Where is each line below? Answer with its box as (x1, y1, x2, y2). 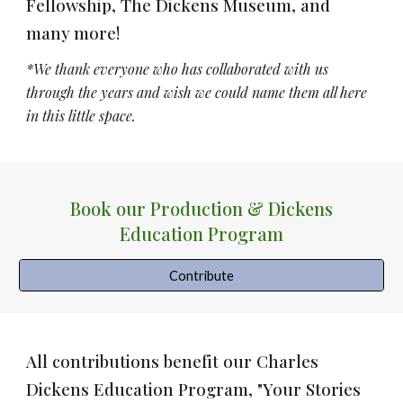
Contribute (169, 267, 234, 283)
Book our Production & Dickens (70, 196, 333, 220)
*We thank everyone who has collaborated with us (26, 58, 329, 78)
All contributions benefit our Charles (26, 350, 319, 372)
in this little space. (26, 105, 137, 125)
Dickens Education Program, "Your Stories (26, 378, 362, 400)
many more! (26, 21, 125, 44)
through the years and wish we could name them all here (26, 82, 368, 102)
